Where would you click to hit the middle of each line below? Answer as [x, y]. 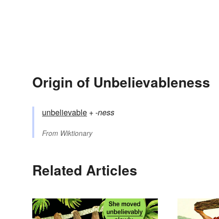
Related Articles [85, 170]
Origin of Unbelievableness [121, 82]
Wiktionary [76, 133]
